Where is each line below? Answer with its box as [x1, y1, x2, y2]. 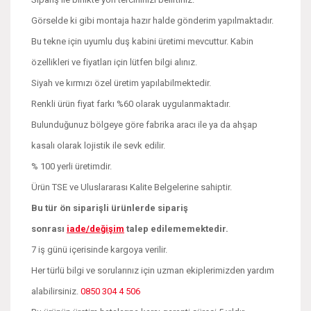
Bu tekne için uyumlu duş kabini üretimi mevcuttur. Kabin [31, 35, 253, 47]
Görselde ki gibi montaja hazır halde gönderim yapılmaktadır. [31, 15, 274, 26]
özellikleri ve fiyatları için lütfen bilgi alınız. [31, 56, 197, 67]
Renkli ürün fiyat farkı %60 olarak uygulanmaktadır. [31, 98, 230, 109]
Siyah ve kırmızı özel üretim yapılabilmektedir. [31, 77, 211, 88]
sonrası [31, 223, 67, 234]
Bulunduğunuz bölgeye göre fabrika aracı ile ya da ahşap [31, 119, 258, 130]
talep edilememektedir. [124, 223, 228, 234]
